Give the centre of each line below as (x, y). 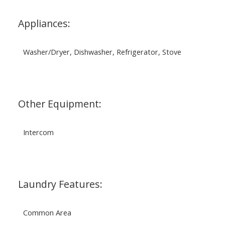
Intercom (38, 132)
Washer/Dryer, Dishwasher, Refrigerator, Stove (102, 51)
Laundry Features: (60, 184)
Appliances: (44, 23)
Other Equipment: (60, 103)
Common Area (47, 212)
